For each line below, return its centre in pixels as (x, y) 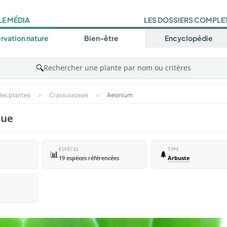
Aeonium (120, 95)
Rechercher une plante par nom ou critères (117, 68)
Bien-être (101, 38)
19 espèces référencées (89, 158)
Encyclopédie (188, 38)
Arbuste (179, 158)
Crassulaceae (69, 95)
